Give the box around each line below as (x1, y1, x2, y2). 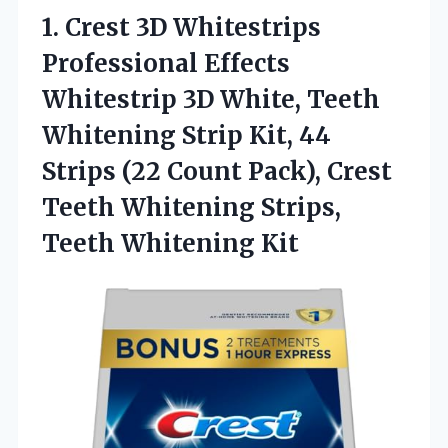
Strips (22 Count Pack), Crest (42, 155, 392, 187)
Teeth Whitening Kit (42, 227, 299, 259)
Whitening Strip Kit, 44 (42, 119, 331, 151)
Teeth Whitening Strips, (42, 191, 341, 223)
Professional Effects (42, 47, 290, 79)
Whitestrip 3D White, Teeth (42, 83, 380, 115)
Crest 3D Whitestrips (65, 11, 321, 43)
